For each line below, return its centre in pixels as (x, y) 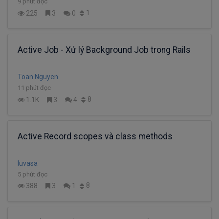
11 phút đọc (34, 88)
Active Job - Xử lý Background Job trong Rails (104, 50)
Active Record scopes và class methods (95, 136)
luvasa (28, 163)
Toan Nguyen (38, 77)
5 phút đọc (33, 174)
